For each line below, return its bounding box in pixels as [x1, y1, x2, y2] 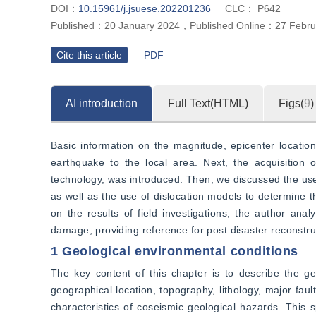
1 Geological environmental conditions [51, 244, 298, 258]
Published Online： [190, 20, 275, 31]
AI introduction [66, 97, 138, 109]
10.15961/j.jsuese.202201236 [78, 3, 211, 14]
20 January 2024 [104, 20, 180, 31]
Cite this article [56, 49, 122, 61]
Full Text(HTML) [168, 97, 248, 109]
